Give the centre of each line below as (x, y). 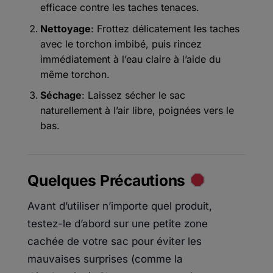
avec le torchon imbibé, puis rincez (121, 44)
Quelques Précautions (108, 180)
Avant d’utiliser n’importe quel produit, (120, 206)
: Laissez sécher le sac (133, 95)
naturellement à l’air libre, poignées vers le (137, 111)
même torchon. (75, 74)
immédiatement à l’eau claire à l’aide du (130, 59)
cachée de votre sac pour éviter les (115, 242)
